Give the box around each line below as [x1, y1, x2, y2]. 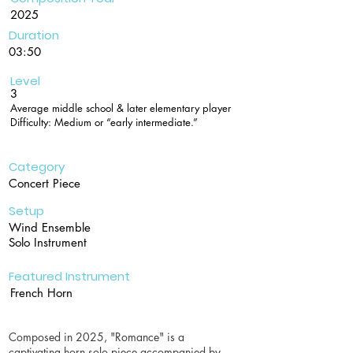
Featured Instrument [9, 268, 130, 284]
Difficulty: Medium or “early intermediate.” [10, 115, 198, 129]
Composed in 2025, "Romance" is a [9, 329, 184, 344]
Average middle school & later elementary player [10, 101, 231, 115]
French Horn [10, 285, 72, 300]
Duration [9, 27, 59, 43]
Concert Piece [9, 176, 80, 191]
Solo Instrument [9, 235, 87, 250]
